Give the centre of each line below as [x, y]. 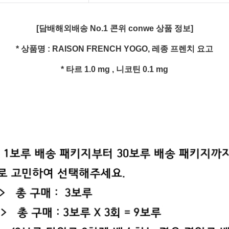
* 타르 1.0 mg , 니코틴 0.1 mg [114, 70]
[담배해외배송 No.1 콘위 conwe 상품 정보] [114, 29]
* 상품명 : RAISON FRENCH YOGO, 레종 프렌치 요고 [114, 49]
